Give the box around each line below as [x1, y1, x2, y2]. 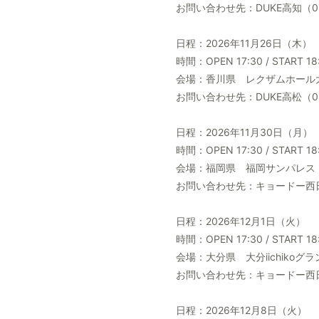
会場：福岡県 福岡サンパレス [176, 162, 315, 174]
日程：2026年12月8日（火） [176, 304, 307, 316]
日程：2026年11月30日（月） [176, 126, 313, 138]
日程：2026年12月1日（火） [176, 215, 305, 227]
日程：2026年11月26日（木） [176, 37, 312, 49]
